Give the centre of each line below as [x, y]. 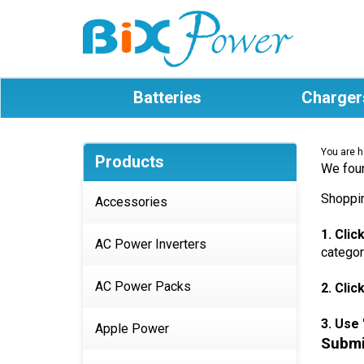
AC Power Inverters [151, 244]
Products [130, 162]
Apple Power [132, 329]
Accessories [131, 202]
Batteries [167, 97]
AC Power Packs [143, 286]
